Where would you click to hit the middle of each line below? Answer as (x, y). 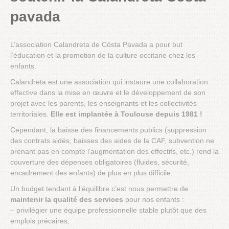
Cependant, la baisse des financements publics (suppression (108, 130)
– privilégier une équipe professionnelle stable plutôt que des (108, 210)
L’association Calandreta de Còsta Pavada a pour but (96, 45)
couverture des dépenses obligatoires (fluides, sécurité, (100, 162)
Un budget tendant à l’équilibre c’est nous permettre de (99, 189)
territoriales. (30, 114)
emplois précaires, (40, 221)
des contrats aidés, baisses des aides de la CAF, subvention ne (112, 141)
